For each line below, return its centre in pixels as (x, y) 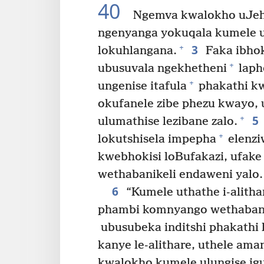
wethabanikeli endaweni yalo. (180, 174)
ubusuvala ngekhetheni (162, 68)
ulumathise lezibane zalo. (168, 121)
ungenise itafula (142, 86)
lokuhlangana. (137, 51)
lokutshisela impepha (157, 139)
